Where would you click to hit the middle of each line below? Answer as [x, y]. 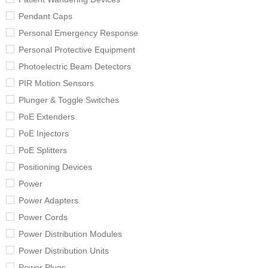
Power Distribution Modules [70, 234]
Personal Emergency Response [78, 33]
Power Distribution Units [64, 251]
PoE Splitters [43, 150]
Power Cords [43, 217]
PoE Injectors [44, 134]
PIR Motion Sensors [56, 83]
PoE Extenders [47, 117]
